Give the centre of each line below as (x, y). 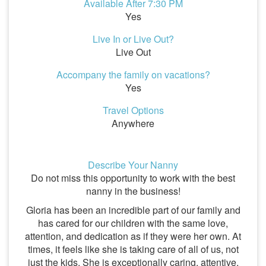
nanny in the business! (133, 191)
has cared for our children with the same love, (133, 223)
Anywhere (133, 123)
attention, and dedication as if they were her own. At (133, 236)
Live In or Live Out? (133, 39)
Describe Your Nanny (133, 165)
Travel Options (133, 110)
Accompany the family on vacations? (133, 75)
